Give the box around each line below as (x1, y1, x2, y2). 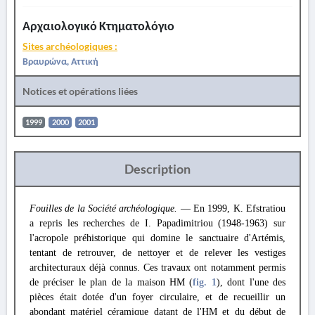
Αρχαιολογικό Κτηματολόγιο (22, 18, 174, 33)
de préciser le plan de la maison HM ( (30, 277, 193, 288)
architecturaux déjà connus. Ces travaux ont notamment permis (30, 262, 285, 273)
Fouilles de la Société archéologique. (30, 203, 178, 214)
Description (124, 161, 191, 176)
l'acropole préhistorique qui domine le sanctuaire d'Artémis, (30, 233, 285, 243)
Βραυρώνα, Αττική (22, 55, 98, 67)
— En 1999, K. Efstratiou (177, 203, 286, 214)
